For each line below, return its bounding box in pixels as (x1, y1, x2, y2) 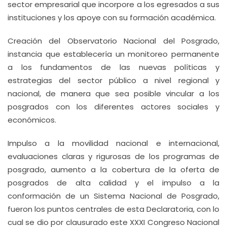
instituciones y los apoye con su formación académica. (8, 12, 216, 23)
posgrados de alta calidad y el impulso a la (8, 177, 219, 188)
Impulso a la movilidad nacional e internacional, (8, 138, 219, 148)
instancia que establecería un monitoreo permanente (8, 49, 219, 59)
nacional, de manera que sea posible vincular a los (8, 88, 219, 99)
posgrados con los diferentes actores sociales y (8, 101, 219, 112)
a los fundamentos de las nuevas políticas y (8, 62, 219, 72)
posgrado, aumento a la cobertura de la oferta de (8, 164, 219, 175)
